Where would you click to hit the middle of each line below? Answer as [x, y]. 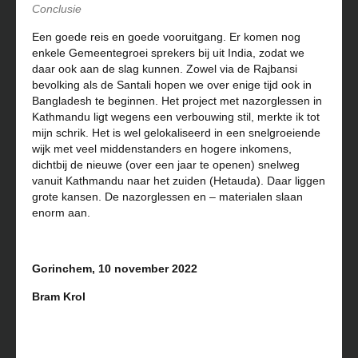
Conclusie [57, 8]
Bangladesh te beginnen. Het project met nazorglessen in [177, 100]
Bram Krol [59, 296]
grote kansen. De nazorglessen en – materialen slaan [167, 196]
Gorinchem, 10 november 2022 [115, 268]
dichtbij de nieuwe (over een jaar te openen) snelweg [166, 164]
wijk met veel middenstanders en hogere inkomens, [162, 148]
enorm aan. [61, 212]
